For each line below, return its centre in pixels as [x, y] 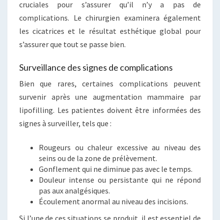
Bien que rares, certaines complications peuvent [110, 84]
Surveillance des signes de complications [96, 68]
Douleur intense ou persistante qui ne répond [120, 180]
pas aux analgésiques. [74, 191]
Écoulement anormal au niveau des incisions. [113, 202]
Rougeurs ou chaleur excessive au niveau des [120, 148]
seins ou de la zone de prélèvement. [98, 158]
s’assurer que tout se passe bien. [72, 44]
